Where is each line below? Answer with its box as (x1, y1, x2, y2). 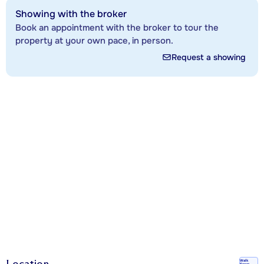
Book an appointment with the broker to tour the (15, 21, 219, 34)
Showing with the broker (15, 7, 127, 20)
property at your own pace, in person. (15, 34, 173, 47)
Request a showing (171, 51, 246, 62)
